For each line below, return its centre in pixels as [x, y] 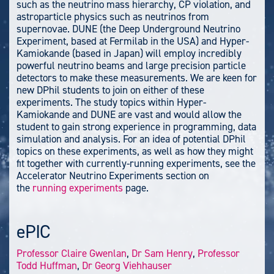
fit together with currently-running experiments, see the [136, 163]
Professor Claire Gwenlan [72, 254]
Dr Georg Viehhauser [127, 266]
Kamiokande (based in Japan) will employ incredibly [129, 53]
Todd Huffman [47, 266]
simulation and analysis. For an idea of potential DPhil [131, 139]
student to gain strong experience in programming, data [136, 126]
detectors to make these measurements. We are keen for [137, 77]
